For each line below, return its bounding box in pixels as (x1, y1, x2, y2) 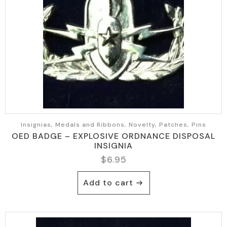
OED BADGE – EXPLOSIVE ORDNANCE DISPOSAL (12, 130, 215, 141)
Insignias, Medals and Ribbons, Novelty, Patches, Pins (21, 120, 206, 129)
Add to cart (83, 177, 133, 188)
